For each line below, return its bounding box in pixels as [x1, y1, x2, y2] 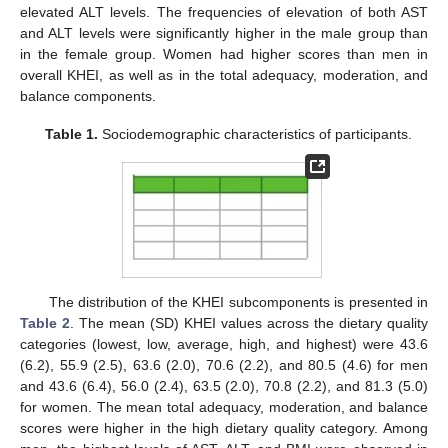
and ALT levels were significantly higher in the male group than [20, 24, 428, 41]
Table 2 [20, 314, 70, 331]
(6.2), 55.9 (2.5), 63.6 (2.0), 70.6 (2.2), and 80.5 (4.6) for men [20, 356, 428, 373]
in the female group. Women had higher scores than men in [20, 45, 428, 62]
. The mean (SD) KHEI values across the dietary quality [70, 314, 428, 331]
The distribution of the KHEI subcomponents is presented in [48, 293, 428, 310]
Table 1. [44, 126, 98, 143]
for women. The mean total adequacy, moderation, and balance [20, 398, 428, 415]
